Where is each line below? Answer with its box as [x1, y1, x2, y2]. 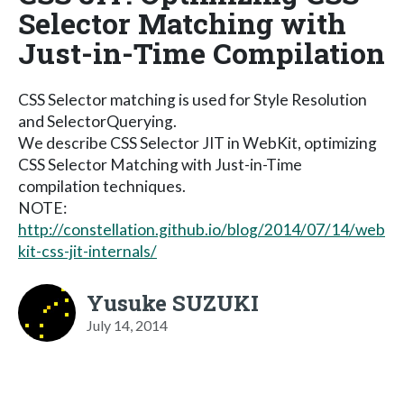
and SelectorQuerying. [18, 111, 177, 131]
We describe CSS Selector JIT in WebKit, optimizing [18, 133, 377, 152]
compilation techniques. [18, 176, 186, 196]
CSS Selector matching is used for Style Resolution [18, 89, 367, 109]
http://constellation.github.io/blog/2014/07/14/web [18, 219, 385, 239]
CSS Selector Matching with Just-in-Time [18, 154, 302, 174]
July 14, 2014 [87, 316, 168, 334]
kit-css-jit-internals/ [18, 241, 157, 261]
